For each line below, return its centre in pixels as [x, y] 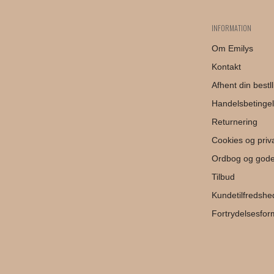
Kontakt [226, 66]
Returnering [234, 121]
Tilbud [223, 177]
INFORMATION [231, 28]
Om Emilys [232, 48]
